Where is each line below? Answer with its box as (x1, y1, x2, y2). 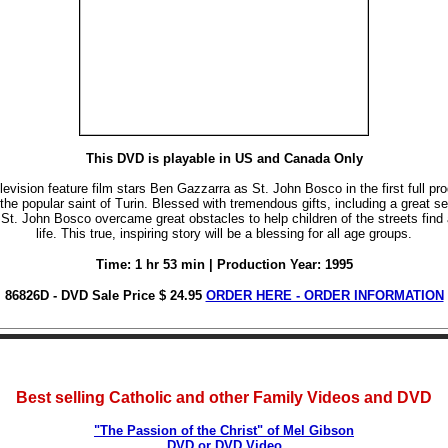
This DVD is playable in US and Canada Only (85, 151, 363, 166)
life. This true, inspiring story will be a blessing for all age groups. (36, 226, 412, 241)
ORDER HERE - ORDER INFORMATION (205, 288, 444, 303)
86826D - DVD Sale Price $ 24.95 (4, 288, 202, 303)
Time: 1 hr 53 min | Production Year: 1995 (95, 257, 353, 272)
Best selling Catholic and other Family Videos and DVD (16, 389, 432, 406)
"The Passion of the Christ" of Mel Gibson (94, 423, 354, 438)
